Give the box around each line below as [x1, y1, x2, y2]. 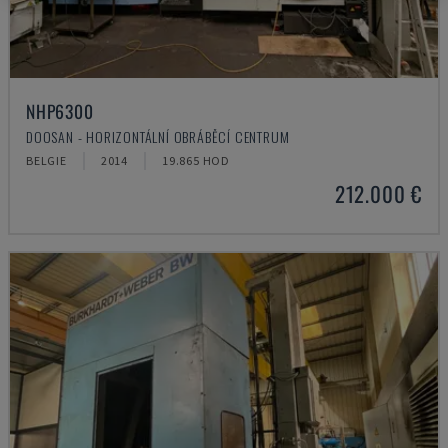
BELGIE [26, 153, 67, 168]
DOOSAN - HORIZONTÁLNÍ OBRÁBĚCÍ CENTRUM [26, 126, 290, 147]
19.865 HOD [162, 153, 231, 168]
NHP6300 [26, 98, 94, 124]
